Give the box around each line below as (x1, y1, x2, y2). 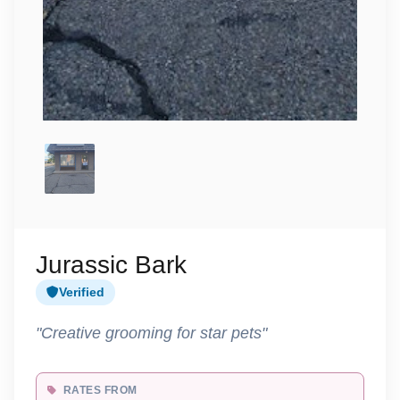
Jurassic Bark (36, 250, 187, 279)
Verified (59, 285, 104, 299)
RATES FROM (60, 384, 137, 396)
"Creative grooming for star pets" (36, 322, 267, 342)
